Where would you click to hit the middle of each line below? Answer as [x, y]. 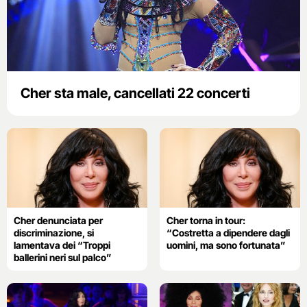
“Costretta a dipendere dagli [228, 232]
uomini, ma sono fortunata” [226, 245]
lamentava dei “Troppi [62, 245]
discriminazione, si [54, 232]
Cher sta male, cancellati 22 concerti [135, 94]
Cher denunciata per [58, 220]
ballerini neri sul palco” [63, 257]
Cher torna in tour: [206, 220]
